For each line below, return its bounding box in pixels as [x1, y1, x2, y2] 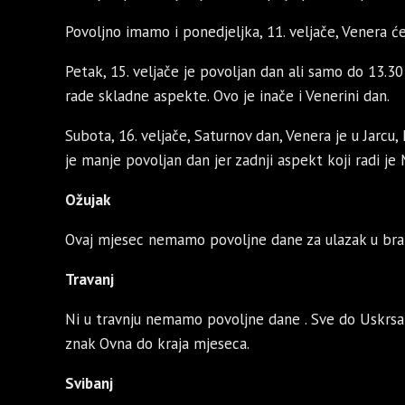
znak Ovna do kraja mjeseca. [65, 334, 250, 354]
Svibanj [65, 373, 113, 394]
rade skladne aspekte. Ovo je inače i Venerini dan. [65, 86, 390, 107]
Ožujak [65, 190, 110, 211]
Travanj [65, 269, 114, 290]
